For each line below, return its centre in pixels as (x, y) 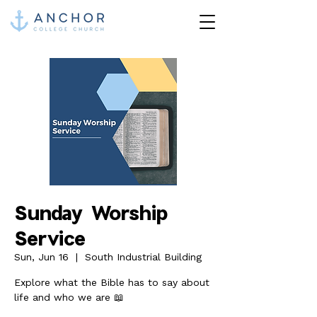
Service (50, 238)
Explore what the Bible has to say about (112, 282)
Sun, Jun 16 (41, 257)
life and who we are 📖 (69, 297)
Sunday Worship (91, 212)
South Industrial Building (143, 257)
